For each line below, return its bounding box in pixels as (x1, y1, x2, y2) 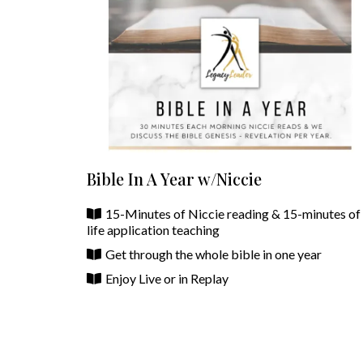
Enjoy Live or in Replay (105, 271, 228, 287)
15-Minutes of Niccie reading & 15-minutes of (105, 206, 361, 222)
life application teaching (87, 222, 220, 238)
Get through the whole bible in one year (105, 246, 322, 263)
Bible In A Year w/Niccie (87, 168, 262, 190)
